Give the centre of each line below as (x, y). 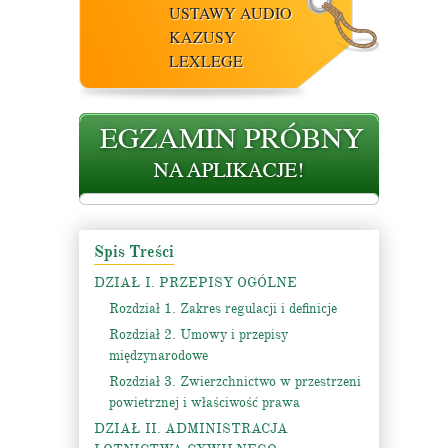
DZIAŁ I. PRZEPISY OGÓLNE (195, 282)
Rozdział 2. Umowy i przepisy (198, 334)
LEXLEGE (206, 60)
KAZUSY (202, 36)
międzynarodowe (158, 355)
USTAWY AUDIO (230, 12)
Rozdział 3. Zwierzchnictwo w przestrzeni (235, 381)
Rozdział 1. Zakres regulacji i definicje (223, 308)
